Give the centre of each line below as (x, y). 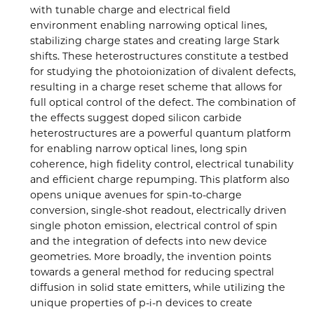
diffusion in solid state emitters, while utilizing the (158, 287)
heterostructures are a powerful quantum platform (161, 133)
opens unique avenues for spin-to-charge (136, 194)
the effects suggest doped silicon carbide (136, 117)
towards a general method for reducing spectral (152, 272)
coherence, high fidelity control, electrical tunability (162, 164)
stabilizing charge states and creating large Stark (155, 40)
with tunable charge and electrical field (131, 9)
